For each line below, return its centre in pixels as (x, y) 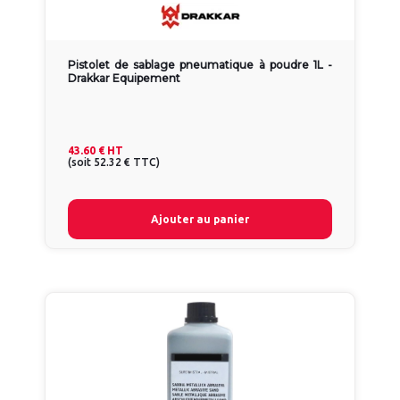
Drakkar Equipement (124, 79)
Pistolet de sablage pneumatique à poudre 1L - (200, 65)
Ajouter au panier (200, 220)
